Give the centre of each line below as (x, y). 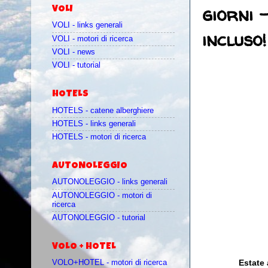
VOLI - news (74, 52)
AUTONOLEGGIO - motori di (102, 195)
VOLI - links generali (87, 25)
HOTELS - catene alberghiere (103, 110)
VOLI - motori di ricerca (92, 39)
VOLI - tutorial (76, 66)
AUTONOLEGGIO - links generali (110, 182)
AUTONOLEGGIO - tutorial (99, 217)
